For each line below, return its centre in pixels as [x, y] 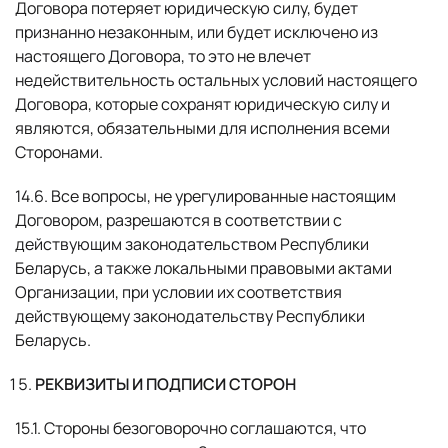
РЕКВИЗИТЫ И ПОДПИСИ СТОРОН [165, 384]
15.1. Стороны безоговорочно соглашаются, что [190, 428]
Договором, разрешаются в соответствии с [178, 220]
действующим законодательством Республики [192, 244]
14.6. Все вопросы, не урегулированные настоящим [205, 196]
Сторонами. [59, 152]
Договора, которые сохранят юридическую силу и [202, 104]
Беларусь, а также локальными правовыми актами [203, 268]
